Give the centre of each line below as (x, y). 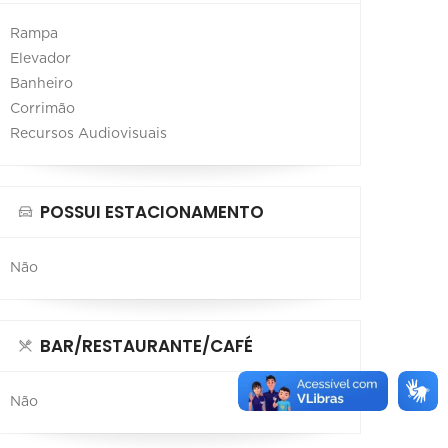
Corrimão (42, 108)
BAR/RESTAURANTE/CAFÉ (146, 345)
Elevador (40, 58)
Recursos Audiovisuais (88, 133)
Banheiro (41, 83)
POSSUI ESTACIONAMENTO (152, 211)
